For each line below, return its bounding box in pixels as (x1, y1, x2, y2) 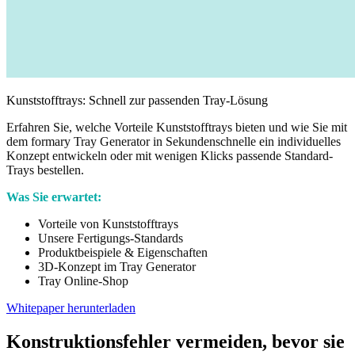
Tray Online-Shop (38, 274, 128, 288)
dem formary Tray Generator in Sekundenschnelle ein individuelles (6, 135, 341, 149)
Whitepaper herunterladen (6, 301, 136, 315)
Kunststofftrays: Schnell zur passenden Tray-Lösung (6, 94, 268, 108)
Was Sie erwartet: (6, 190, 101, 204)
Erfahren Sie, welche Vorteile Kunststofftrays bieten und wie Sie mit (6, 120, 347, 135)
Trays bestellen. (6, 163, 84, 177)
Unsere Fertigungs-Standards (38, 231, 183, 246)
